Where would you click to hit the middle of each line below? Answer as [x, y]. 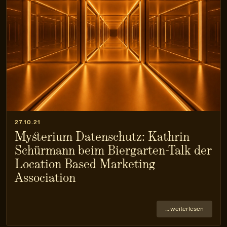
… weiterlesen [184, 209]
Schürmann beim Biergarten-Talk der [113, 150]
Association [45, 177]
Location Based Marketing [85, 164]
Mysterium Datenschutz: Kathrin [102, 136]
